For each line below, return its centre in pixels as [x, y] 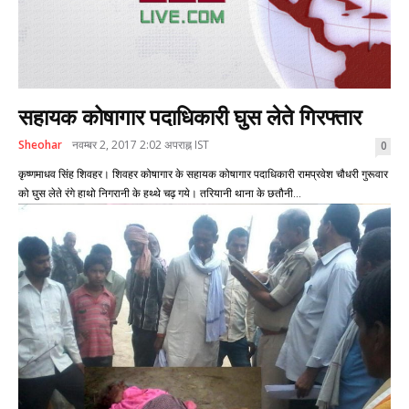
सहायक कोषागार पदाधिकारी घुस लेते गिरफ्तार [190, 117]
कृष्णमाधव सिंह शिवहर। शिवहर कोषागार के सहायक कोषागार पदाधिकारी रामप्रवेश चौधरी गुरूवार [47, 174]
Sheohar [40, 144]
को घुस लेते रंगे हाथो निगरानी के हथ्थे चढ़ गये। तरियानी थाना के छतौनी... [160, 193]
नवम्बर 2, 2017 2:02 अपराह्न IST [141, 144]
